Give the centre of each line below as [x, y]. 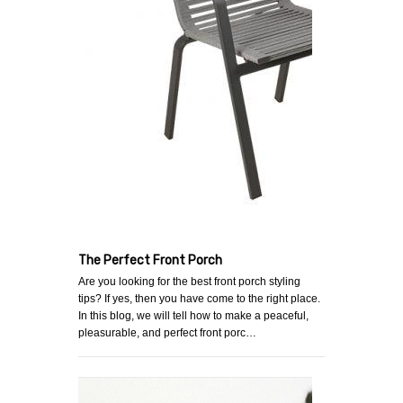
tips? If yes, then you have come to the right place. [199, 299]
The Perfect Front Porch [150, 261]
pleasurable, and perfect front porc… [167, 333]
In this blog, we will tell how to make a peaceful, [193, 316]
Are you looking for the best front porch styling [189, 282]
